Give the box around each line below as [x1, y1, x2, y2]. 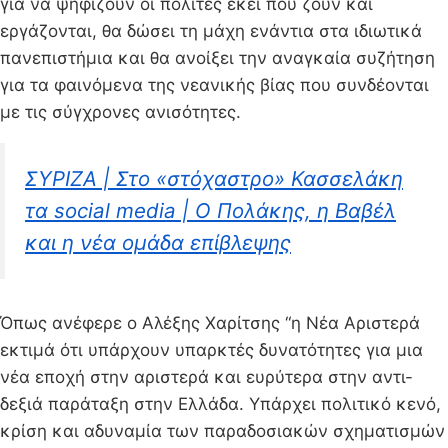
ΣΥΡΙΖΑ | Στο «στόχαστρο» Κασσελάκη [25, 165, 403, 191]
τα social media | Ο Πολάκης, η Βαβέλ [25, 197, 396, 223]
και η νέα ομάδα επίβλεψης [25, 229, 291, 255]
